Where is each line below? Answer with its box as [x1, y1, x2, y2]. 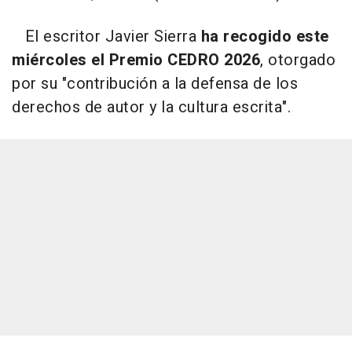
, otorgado [260, 49, 335, 72]
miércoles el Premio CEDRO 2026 [12, 49, 260, 72]
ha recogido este [200, 25, 329, 49]
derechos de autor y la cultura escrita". [12, 96, 291, 119]
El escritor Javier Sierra [12, 25, 201, 49]
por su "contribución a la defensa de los [12, 72, 298, 96]
